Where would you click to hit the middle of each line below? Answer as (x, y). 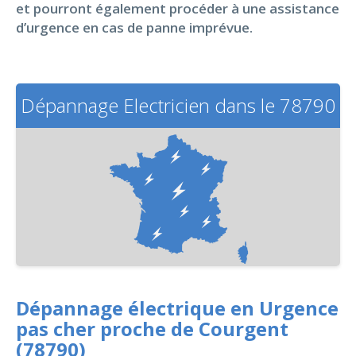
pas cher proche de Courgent (152, 328)
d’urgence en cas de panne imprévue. (134, 27)
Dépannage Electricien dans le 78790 (178, 105)
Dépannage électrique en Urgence (177, 308)
